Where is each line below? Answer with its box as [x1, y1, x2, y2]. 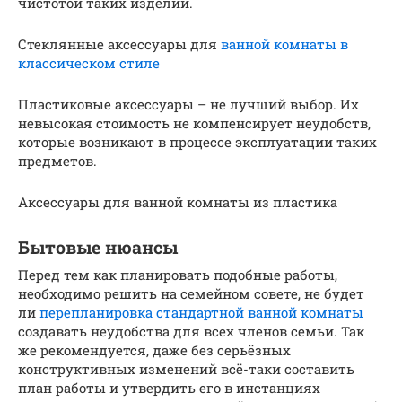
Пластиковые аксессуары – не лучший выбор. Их [18, 94, 359, 113]
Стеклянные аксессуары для [18, 34, 221, 53]
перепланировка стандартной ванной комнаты [39, 302, 363, 321]
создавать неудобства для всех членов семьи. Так [18, 321, 364, 340]
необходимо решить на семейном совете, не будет [18, 284, 364, 302]
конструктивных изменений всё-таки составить [18, 359, 354, 378]
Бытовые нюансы [18, 235, 178, 258]
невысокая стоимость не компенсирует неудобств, [18, 113, 371, 132]
